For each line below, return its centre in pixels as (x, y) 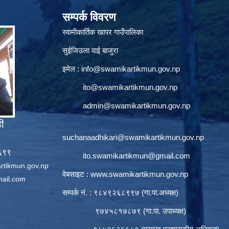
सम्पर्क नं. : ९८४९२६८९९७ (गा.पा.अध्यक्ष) (120, 192)
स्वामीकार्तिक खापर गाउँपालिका (103, 32)
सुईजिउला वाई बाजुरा (90, 50)
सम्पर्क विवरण (89, 17)
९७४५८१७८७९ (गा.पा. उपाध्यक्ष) (124, 211)
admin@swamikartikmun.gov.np (136, 105)
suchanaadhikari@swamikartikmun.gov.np (133, 137)
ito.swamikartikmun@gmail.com (136, 155)
